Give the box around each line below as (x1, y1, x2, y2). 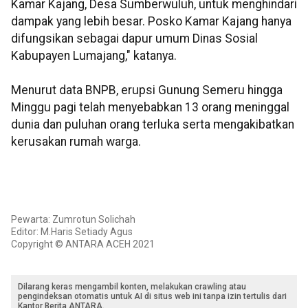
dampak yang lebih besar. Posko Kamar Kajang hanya (11, 14, 291, 29)
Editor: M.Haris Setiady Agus (11, 226, 133, 238)
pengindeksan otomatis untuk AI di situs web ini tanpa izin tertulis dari (18, 291, 287, 302)
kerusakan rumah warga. (11, 135, 141, 149)
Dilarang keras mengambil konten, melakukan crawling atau (18, 282, 246, 292)
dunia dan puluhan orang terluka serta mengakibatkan (11, 118, 294, 132)
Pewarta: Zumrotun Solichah (11, 214, 135, 225)
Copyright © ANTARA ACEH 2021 (11, 239, 155, 250)
